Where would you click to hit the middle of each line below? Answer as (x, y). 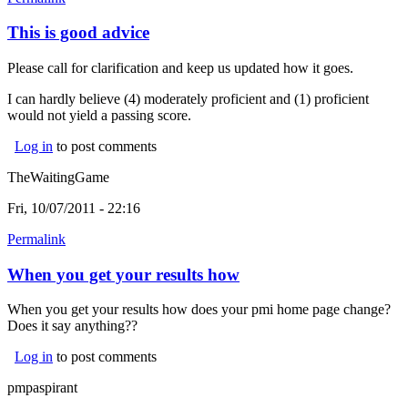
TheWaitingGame (58, 177)
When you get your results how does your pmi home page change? (199, 310)
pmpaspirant (42, 388)
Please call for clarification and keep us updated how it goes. (180, 67)
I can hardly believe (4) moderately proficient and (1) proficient (188, 98)
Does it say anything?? (72, 326)
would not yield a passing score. (99, 115)
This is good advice (78, 33)
